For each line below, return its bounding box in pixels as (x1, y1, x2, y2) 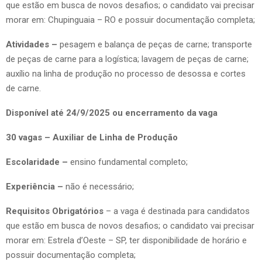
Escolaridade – (6, 156, 68, 167)
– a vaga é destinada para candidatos (106, 205, 250, 216)
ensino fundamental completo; (68, 156, 188, 167)
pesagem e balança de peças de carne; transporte (60, 39, 252, 50)
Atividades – (6, 39, 60, 50)
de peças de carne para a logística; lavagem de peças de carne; (6, 53, 249, 64)
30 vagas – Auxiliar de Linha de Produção (6, 132, 178, 143)
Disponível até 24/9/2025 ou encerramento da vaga (6, 107, 218, 118)
